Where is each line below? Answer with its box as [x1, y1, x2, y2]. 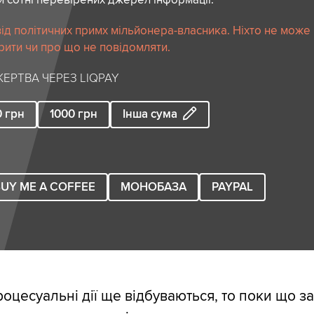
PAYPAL [212, 179, 254, 194]
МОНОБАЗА [121, 179, 187, 194]
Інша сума [123, 107, 178, 122]
